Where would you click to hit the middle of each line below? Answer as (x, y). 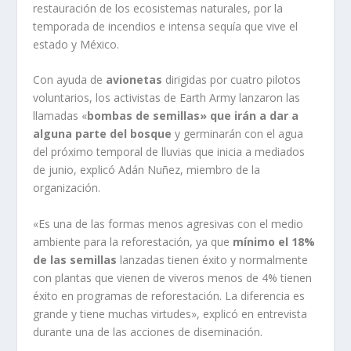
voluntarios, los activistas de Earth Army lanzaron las (167, 98)
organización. (67, 188)
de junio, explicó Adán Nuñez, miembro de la (147, 170)
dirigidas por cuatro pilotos (232, 80)
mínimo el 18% (274, 241)
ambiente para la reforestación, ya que (133, 241)
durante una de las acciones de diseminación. (148, 331)
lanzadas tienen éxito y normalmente (213, 259)
